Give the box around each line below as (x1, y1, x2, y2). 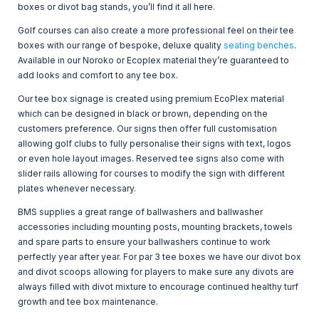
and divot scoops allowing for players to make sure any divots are (18, 266, 294, 278)
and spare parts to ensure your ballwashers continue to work (18, 236, 271, 248)
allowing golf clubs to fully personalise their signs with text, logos (18, 138, 291, 150)
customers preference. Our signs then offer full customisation (18, 123, 277, 135)
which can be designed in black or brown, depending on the (18, 108, 268, 120)
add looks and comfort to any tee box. (18, 70, 178, 81)
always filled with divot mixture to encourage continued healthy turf (18, 281, 298, 293)
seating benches (224, 40, 294, 51)
